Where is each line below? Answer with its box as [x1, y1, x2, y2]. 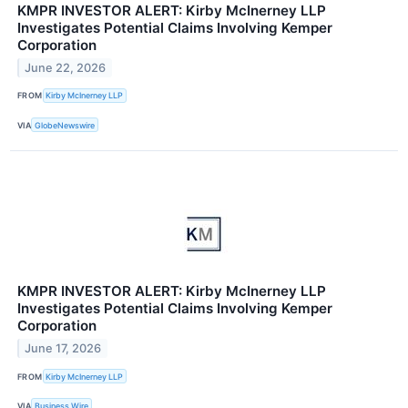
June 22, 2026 [25, 60, 107, 75]
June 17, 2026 [25, 342, 102, 356]
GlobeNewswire [35, 119, 96, 130]
